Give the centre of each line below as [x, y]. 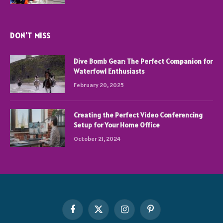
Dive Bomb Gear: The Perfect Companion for [143, 61]
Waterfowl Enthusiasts [109, 71]
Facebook [86, 214]
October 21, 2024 [97, 139]
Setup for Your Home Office [117, 125]
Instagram [139, 214]
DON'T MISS [30, 36]
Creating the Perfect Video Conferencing [138, 115]
